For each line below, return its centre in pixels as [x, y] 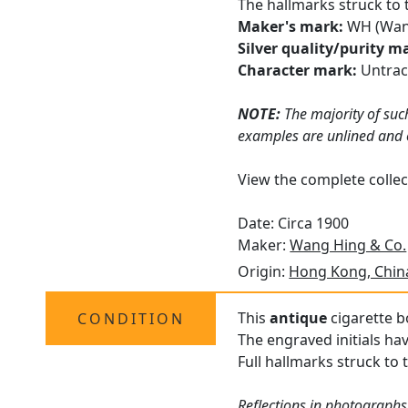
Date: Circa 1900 [294, 224]
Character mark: [298, 71]
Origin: [264, 272]
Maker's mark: [291, 27]
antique [299, 318]
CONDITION [131, 319]
